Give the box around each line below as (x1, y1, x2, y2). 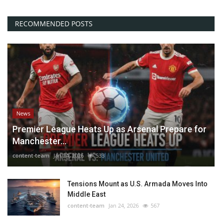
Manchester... (12, 136, 66, 147)
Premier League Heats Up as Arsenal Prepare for (12, 124, 207, 135)
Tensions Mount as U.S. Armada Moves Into (67, 180, 208, 188)
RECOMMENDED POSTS (15, 18, 93, 28)
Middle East (67, 190, 106, 199)
